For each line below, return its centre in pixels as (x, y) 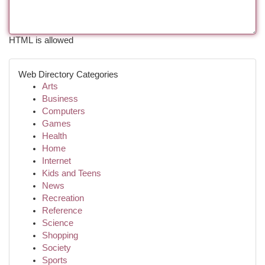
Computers (64, 111)
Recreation (63, 198)
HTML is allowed (41, 40)
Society (56, 248)
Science (58, 223)
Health (54, 136)
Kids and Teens (72, 173)
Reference (62, 211)
